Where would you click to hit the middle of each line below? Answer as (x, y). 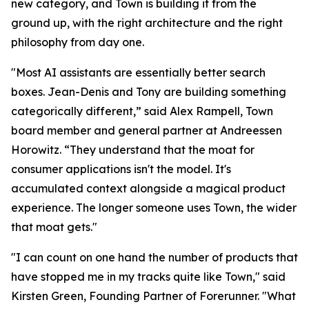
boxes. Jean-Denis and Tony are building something (149, 92)
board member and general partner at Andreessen (147, 130)
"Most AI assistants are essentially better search (138, 72)
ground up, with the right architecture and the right (147, 23)
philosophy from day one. (78, 42)
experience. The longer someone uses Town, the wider (154, 208)
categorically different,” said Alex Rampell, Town (142, 111)
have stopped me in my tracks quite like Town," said (148, 277)
